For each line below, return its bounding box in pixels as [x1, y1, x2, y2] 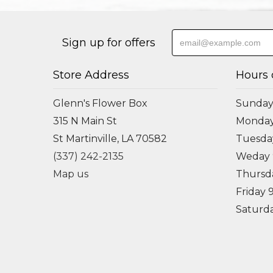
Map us [53, 168, 88, 180]
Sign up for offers [62, 36, 155, 49]
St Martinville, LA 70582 [53, 133, 167, 144]
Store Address [53, 68, 129, 82]
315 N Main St [53, 115, 117, 127]
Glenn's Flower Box [53, 97, 147, 109]
